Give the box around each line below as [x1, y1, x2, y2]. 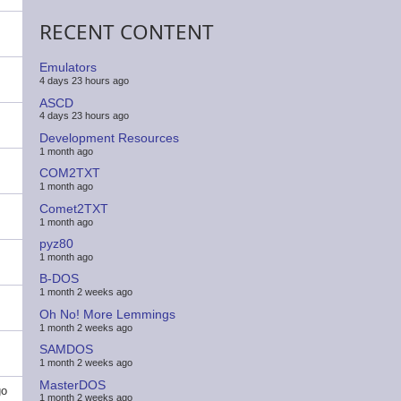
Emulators [39, 60, 98, 75]
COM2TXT [39, 166, 101, 181]
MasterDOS [39, 377, 107, 392]
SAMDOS [39, 342, 94, 357]
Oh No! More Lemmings [39, 306, 176, 321]
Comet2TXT [39, 200, 109, 216]
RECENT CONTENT [39, 18, 215, 47]
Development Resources [39, 130, 180, 145]
